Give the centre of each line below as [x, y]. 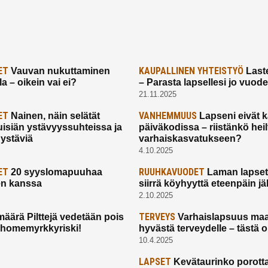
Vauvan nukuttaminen [60, 71]
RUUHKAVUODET [171, 172]
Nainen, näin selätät [54, 116]
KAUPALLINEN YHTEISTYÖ [191, 71]
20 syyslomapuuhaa [56, 172]
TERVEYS [157, 217]
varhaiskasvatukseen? [190, 139]
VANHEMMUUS [167, 116]
